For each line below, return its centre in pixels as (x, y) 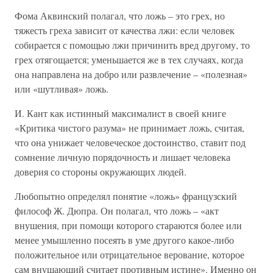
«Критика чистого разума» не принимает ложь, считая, (129, 128)
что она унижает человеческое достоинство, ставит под (130, 143)
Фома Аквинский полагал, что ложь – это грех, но (120, 16)
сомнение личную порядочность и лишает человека (122, 157)
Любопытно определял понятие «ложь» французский (126, 196)
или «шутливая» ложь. (62, 89)
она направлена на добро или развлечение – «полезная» (131, 74)
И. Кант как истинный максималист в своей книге (120, 113)
